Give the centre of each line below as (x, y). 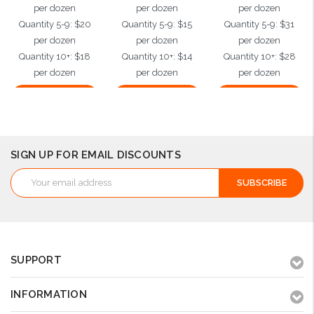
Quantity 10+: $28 (259, 56)
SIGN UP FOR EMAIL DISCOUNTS (96, 155)
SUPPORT (36, 260)
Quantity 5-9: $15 (157, 24)
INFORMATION (49, 294)
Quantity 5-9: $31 (260, 24)
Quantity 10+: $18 (55, 56)
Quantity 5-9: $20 (55, 24)
